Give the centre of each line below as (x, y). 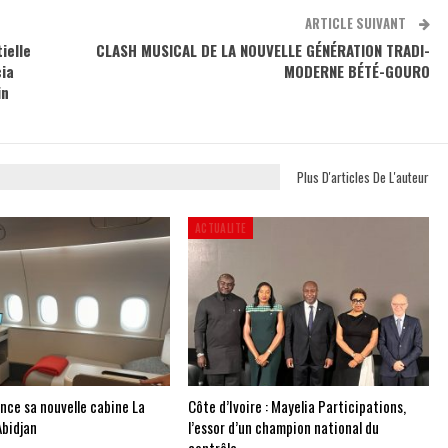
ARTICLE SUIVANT (356, 22)
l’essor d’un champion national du (283, 426)
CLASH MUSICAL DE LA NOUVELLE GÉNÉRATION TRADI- (262, 49)
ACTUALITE (220, 228)
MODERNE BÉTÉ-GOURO (356, 70)
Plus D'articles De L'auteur (362, 176)
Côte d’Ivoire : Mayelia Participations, (296, 405)
